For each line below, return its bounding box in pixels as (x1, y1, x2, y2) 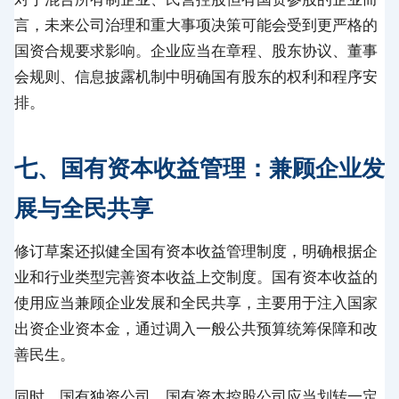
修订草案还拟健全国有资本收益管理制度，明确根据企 (14, 241, 378, 260)
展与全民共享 (14, 193, 153, 222)
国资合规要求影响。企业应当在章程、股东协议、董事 (14, 41, 378, 60)
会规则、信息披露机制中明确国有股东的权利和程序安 (14, 67, 378, 85)
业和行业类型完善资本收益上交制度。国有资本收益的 (14, 267, 378, 286)
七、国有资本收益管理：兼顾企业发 (14, 153, 385, 182)
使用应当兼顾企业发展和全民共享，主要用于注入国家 (14, 293, 378, 312)
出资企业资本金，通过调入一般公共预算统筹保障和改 (14, 319, 378, 338)
